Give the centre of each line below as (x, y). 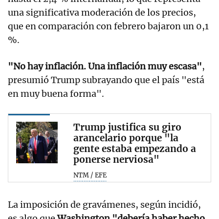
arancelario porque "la (126, 138)
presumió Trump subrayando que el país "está (106, 80)
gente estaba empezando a (135, 149)
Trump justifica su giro (127, 127)
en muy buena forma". (56, 94)
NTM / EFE (90, 175)
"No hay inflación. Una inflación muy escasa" (105, 66)
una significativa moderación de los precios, (102, 13)
